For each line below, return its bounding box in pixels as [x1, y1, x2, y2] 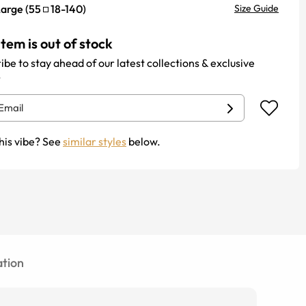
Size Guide [234, 2, 279, 14]
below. [126, 135, 161, 148]
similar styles [63, 135, 126, 148]
